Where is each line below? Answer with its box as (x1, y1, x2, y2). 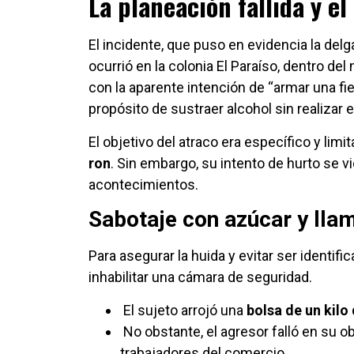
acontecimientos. (88, 175, 198, 193)
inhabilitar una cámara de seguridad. (88, 269, 312, 286)
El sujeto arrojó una (120, 301, 247, 318)
